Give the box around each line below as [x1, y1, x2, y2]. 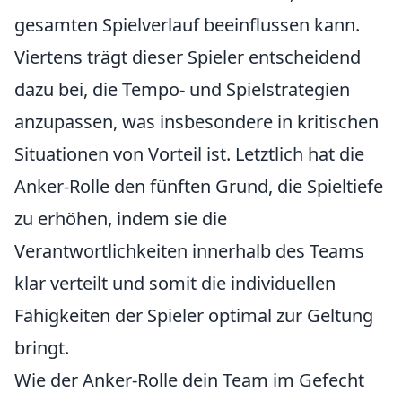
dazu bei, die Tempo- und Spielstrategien [14, 77, 350, 101]
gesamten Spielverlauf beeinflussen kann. [14, 13, 360, 37]
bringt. [14, 336, 69, 360]
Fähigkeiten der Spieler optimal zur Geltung [14, 303, 373, 328]
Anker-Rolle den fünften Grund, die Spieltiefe [14, 174, 383, 198]
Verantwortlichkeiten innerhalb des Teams [14, 239, 364, 263]
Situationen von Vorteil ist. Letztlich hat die [14, 142, 364, 166]
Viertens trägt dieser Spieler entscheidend [14, 45, 361, 69]
